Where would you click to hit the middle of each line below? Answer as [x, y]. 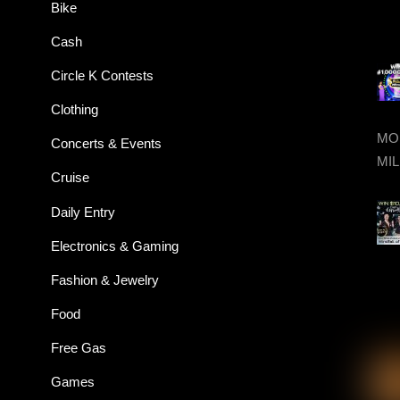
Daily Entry [83, 212]
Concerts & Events [106, 144]
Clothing [74, 110]
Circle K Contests [102, 76]
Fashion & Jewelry [104, 279]
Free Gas [78, 348]
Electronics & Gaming [114, 246]
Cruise [70, 178]
